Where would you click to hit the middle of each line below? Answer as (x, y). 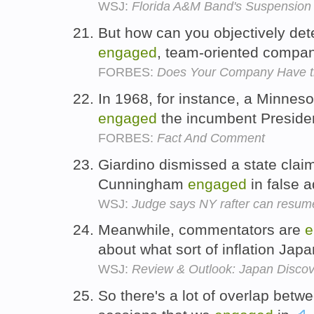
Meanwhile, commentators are (202, 230)
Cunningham (143, 184)
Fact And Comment (211, 138)
